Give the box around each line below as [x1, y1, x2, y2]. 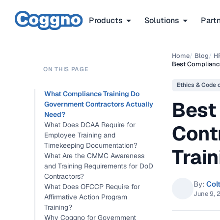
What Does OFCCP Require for [44, 182, 140, 191]
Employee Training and [44, 131, 115, 139]
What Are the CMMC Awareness [44, 151, 144, 160]
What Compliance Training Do [44, 89, 139, 98]
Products [89, 15, 123, 26]
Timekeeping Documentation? [44, 141, 137, 150]
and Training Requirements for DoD [44, 162, 153, 170]
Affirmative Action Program [44, 192, 127, 201]
